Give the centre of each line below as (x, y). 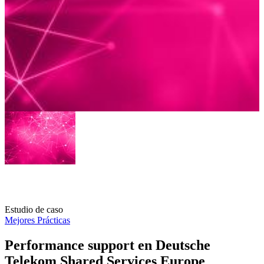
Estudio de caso (34, 209)
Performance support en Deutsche (108, 245)
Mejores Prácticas (37, 220)
